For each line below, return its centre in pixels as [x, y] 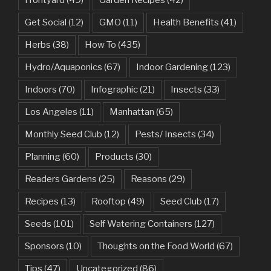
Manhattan [132, 112]
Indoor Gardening [172, 67]
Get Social [46, 23]
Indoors [41, 90]
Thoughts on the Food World [156, 247]
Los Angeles [51, 112]
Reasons [149, 179]
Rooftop [109, 202]
